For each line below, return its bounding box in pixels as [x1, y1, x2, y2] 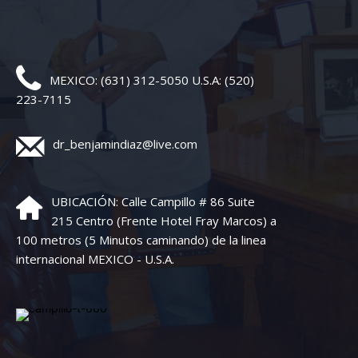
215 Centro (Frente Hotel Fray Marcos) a [51, 213, 276, 229]
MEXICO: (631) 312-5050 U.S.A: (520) [50, 72, 254, 89]
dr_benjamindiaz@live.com [53, 136, 197, 153]
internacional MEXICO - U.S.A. [16, 251, 174, 268]
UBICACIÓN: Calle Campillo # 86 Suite [51, 193, 255, 210]
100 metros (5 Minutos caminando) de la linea [16, 232, 266, 249]
